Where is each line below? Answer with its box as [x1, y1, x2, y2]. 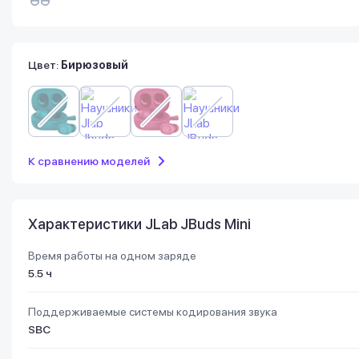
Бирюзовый [61, 58, 128, 71]
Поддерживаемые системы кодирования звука [28, 305, 277, 318]
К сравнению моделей [28, 154, 150, 167]
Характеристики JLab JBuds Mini [28, 215, 251, 232]
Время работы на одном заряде [28, 248, 196, 262]
